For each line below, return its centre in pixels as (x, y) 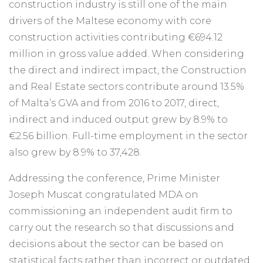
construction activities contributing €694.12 (116, 38)
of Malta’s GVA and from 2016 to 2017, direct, (114, 103)
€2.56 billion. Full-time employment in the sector (128, 136)
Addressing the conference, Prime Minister (114, 178)
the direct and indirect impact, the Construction (128, 70)
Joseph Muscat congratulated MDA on (104, 195)
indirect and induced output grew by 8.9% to (118, 120)
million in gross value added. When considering (127, 54)
